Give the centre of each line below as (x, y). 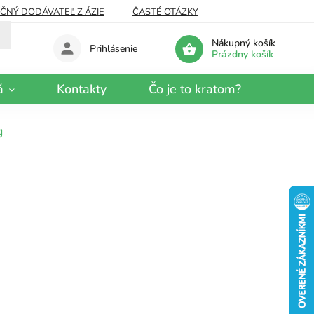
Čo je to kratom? (195, 89)
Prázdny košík (243, 54)
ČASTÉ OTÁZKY (165, 12)
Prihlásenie (114, 49)
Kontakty (82, 89)
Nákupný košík (244, 43)
